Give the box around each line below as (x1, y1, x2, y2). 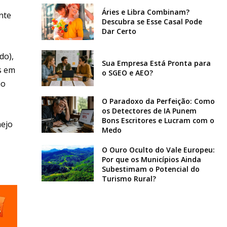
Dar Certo (101, 26, 136, 36)
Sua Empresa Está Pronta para (101, 58, 211, 68)
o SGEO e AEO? (101, 68, 153, 78)
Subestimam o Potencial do (101, 164, 200, 174)
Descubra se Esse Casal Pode (101, 17, 202, 27)
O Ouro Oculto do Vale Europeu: (101, 145, 215, 155)
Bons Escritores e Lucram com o (101, 116, 214, 126)
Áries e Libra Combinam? (101, 7, 190, 17)
